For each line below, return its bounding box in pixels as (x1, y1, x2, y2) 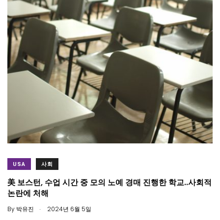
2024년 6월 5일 (46, 205, 91, 214)
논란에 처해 (7, 188, 49, 199)
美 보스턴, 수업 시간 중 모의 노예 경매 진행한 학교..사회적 (7, 177, 212, 189)
